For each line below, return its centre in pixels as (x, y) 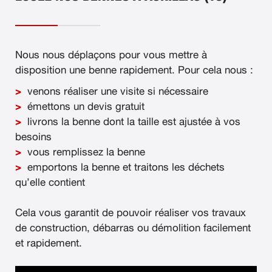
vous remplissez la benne (86, 152)
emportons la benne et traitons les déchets (126, 167)
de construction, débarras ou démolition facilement (133, 228)
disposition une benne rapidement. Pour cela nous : (134, 70)
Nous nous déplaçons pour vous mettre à (111, 55)
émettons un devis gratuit (86, 106)
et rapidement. (49, 243)
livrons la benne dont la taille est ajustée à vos (134, 121)
